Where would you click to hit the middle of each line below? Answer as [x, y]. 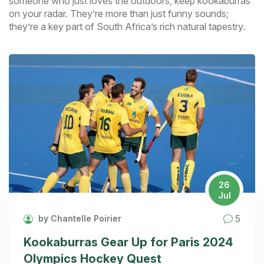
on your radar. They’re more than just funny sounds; [119, 14]
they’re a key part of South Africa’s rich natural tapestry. [127, 27]
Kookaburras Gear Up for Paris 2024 [128, 242]
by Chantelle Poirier [79, 219]
